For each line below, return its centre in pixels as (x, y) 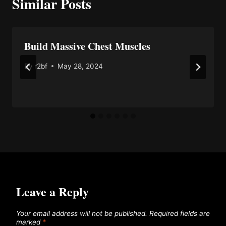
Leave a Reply (52, 191)
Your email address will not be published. (82, 214)
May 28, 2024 (80, 66)
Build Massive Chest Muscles (87, 46)
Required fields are (180, 214)
